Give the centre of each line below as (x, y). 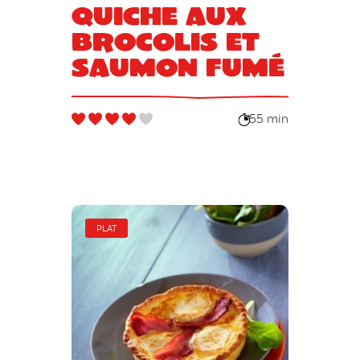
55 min (269, 120)
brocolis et (165, 40)
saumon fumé (178, 66)
